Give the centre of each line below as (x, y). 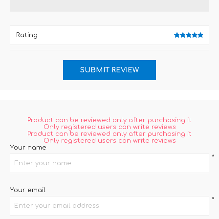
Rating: (27, 35)
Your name (28, 148)
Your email (28, 190)
